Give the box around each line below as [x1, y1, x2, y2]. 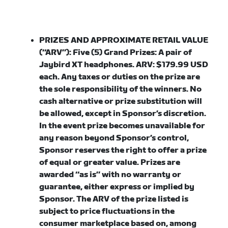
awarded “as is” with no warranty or [39, 170, 182, 180]
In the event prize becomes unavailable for [39, 121, 206, 131]
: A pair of [155, 48, 192, 58]
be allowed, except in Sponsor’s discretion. [39, 109, 207, 119]
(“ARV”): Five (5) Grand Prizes [39, 48, 155, 58]
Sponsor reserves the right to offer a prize [39, 146, 207, 155]
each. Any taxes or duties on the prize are [39, 72, 201, 82]
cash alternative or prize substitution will [39, 97, 203, 106]
